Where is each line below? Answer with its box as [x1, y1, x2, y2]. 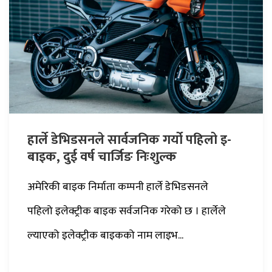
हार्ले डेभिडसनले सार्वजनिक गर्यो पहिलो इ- [27, 128, 231, 151]
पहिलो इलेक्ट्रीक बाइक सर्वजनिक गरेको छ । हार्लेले [27, 202, 226, 220]
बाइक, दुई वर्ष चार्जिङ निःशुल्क [27, 145, 177, 168]
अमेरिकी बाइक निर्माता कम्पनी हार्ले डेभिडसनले [27, 177, 208, 196]
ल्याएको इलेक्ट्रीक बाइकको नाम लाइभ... [27, 226, 183, 245]
